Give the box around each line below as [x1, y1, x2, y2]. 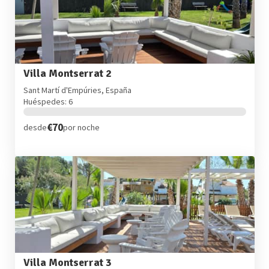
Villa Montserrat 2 [23, 67, 111, 80]
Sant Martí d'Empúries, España [23, 84, 131, 95]
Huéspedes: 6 [23, 95, 73, 107]
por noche [62, 122, 100, 133]
